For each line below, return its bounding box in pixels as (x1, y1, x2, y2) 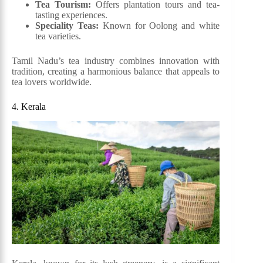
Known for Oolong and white (98, 21, 220, 31)
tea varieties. (35, 31, 81, 42)
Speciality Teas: (35, 21, 99, 31)
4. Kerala (12, 102, 46, 112)
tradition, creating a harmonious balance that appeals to (12, 66, 220, 77)
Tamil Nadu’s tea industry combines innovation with (12, 56, 220, 66)
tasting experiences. (35, 10, 107, 21)
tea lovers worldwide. (12, 77, 92, 87)
